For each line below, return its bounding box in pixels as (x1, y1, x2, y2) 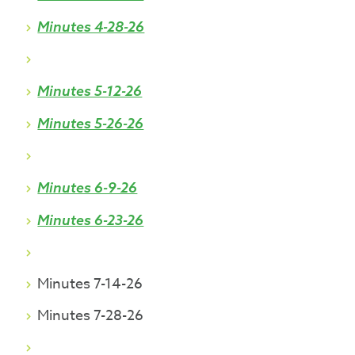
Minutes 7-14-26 (37, 273, 143, 295)
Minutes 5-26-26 (37, 114, 144, 132)
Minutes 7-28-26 (37, 305, 144, 326)
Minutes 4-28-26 (37, 17, 145, 36)
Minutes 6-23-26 (37, 211, 144, 229)
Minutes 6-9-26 (37, 178, 138, 197)
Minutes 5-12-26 (37, 82, 143, 100)
